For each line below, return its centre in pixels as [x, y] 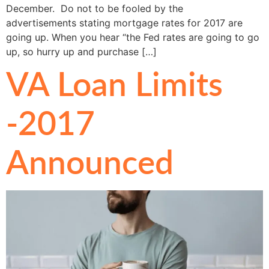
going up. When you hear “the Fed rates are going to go [133, 37]
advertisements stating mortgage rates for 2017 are [124, 23]
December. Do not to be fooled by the [95, 8]
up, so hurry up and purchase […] [81, 51]
